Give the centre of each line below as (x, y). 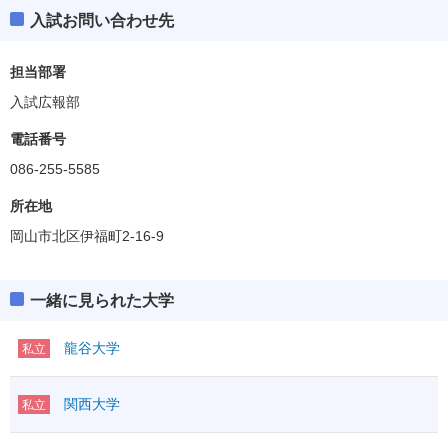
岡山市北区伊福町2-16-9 (87, 235)
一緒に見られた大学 (102, 300)
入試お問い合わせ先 (102, 20)
